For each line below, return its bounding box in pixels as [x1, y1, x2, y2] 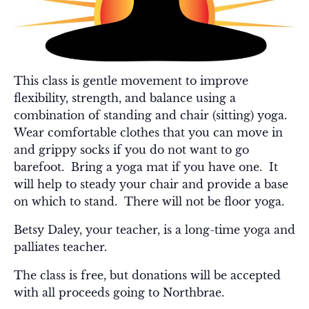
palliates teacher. [14, 240, 107, 255]
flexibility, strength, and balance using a [14, 91, 236, 106]
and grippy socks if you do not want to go [14, 143, 249, 157]
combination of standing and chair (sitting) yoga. [14, 108, 290, 123]
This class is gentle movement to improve [14, 74, 248, 88]
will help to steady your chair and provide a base [14, 177, 288, 192]
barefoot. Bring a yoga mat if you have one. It [14, 160, 278, 175]
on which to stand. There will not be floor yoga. [14, 195, 284, 209]
